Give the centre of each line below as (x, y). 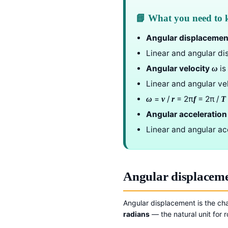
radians (136, 214)
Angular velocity (178, 69)
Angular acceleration (187, 115)
